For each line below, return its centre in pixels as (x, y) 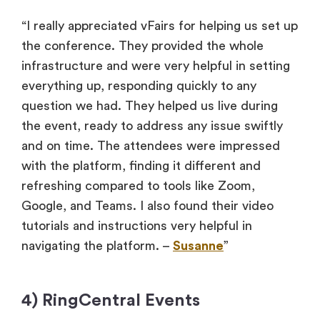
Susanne (198, 245)
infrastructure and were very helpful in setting (156, 65)
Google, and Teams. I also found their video (147, 205)
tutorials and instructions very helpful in (137, 225)
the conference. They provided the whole (142, 45)
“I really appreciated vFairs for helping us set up (160, 25)
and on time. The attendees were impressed (151, 145)
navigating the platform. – (97, 245)
